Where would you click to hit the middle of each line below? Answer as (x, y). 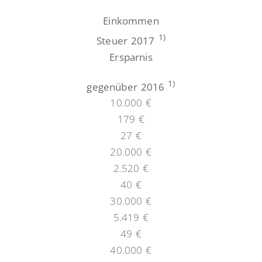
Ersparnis (131, 57)
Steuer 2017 (127, 41)
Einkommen (131, 21)
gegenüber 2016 (127, 87)
